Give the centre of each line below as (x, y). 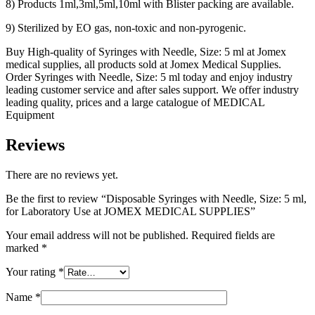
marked (24, 247)
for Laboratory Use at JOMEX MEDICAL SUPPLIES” (130, 211)
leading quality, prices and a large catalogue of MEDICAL (135, 102)
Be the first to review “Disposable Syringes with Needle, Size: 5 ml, (156, 198)
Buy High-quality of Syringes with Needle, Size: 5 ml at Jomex (146, 51)
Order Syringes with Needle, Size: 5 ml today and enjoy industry (149, 77)
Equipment (30, 115)
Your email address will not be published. (97, 235)
